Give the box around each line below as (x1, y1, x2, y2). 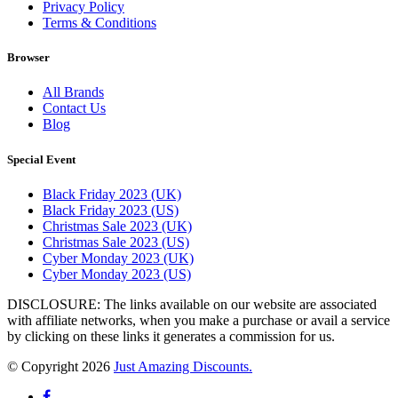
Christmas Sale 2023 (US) (43, 234, 189, 250)
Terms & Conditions (43, 15, 156, 30)
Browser (7, 51, 50, 65)
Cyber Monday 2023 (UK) (43, 250, 194, 266)
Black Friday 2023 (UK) (43, 186, 181, 202)
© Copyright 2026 (7, 358, 114, 374)
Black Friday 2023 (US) (43, 202, 179, 218)
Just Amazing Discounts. (114, 358, 252, 374)
